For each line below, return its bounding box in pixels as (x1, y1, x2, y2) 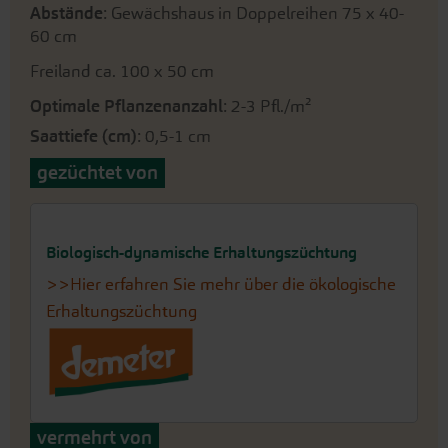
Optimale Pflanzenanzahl (30, 96, 223, 117)
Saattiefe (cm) (30, 126, 137, 147)
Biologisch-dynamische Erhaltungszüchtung (46, 243, 357, 263)
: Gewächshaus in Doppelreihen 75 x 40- (103, 3, 404, 24)
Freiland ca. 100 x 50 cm (30, 61, 214, 82)
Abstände (30, 3, 103, 24)
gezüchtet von (37, 161, 158, 185)
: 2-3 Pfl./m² (223, 96, 312, 117)
